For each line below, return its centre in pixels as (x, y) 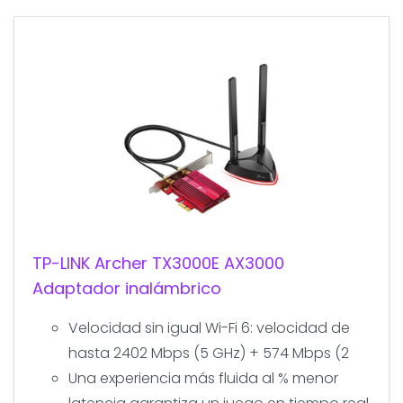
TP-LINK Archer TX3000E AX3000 (158, 263)
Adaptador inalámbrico (127, 288)
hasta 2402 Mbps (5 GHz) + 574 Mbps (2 (209, 353)
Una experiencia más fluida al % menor (203, 378)
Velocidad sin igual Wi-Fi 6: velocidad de (209, 327)
